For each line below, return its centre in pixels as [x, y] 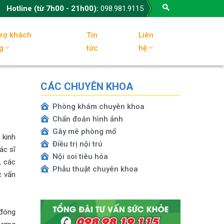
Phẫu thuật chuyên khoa [95, 169]
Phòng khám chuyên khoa [98, 106]
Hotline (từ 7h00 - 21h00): [54, 8]
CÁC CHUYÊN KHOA [87, 86]
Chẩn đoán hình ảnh [87, 119]
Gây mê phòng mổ [84, 131]
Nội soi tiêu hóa [80, 156]
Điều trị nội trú [77, 144]
